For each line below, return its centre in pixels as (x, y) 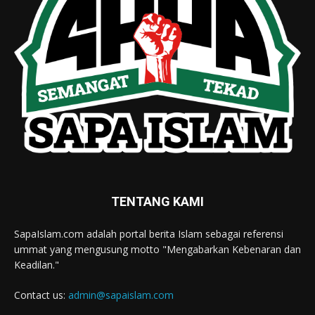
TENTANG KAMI (157, 202)
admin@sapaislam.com (121, 295)
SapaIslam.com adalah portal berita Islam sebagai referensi (149, 234)
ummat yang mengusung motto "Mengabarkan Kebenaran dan (157, 250)
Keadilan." (37, 265)
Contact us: (41, 295)
